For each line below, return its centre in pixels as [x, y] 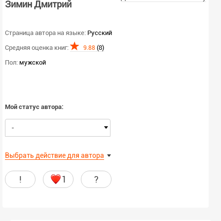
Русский [100, 33]
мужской [33, 62]
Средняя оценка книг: [37, 47]
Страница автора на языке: [45, 33]
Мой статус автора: [34, 107]
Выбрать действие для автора [55, 155]
